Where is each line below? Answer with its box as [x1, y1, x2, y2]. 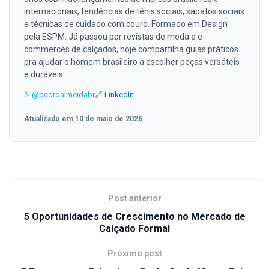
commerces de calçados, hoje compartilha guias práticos [24, 44, 238, 54]
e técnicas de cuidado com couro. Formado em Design [24, 19, 228, 29]
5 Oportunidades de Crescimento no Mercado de [23, 210, 246, 222]
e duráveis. [24, 69, 65, 79]
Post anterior [107, 193, 162, 203]
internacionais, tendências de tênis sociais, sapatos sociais [24, 6, 244, 16]
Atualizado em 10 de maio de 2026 [24, 114, 142, 123]
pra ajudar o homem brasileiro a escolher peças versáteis [24, 56, 240, 67]
